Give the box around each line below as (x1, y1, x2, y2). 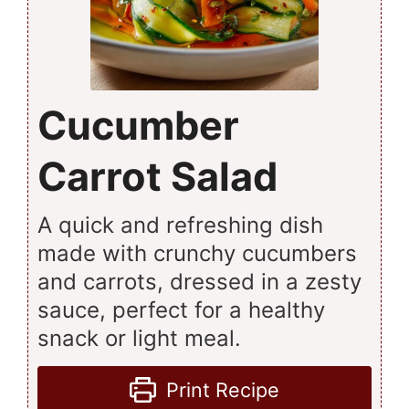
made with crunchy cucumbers (37, 239, 357, 267)
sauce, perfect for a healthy (37, 296, 325, 323)
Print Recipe (160, 377, 279, 402)
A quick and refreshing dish (37, 211, 323, 238)
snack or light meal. (37, 324, 241, 351)
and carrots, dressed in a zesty (37, 267, 362, 295)
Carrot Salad (37, 152, 278, 200)
